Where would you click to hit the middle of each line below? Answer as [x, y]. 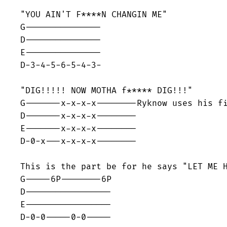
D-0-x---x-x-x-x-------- [79, 141]
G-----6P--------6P [66, 179]
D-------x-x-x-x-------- [79, 116]
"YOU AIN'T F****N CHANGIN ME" [94, 14]
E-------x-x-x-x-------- [79, 128]
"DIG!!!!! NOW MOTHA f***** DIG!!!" [106, 90]
